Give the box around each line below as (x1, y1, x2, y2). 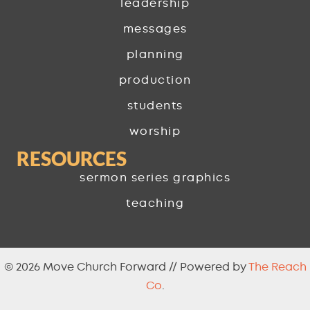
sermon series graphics (80, 172, 230, 184)
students (127, 100, 183, 112)
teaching (126, 198, 184, 210)
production (118, 75, 192, 86)
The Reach (248, 262, 307, 273)
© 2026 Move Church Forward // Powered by (3, 262, 248, 273)
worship (129, 126, 181, 138)
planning (126, 49, 184, 61)
